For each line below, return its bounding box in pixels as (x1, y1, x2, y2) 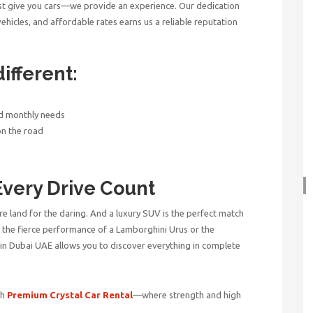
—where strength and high (133, 289, 241, 300)
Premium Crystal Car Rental (7, 289, 133, 300)
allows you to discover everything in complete (54, 240, 240, 250)
